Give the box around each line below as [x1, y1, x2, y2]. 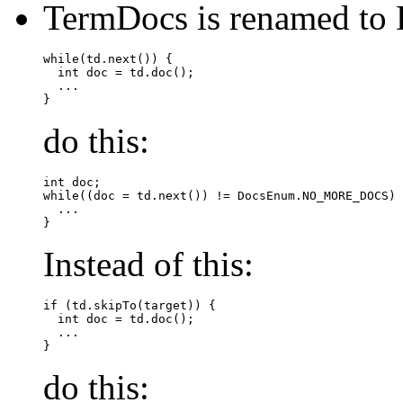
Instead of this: [43, 245, 254, 284]
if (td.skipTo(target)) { [43, 299, 216, 313]
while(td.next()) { [43, 52, 173, 67]
